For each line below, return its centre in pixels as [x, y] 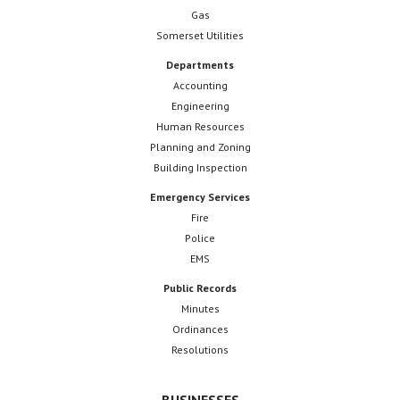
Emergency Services [200, 197]
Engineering [200, 106]
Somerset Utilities [200, 36]
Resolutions [200, 350]
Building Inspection [200, 168]
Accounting [200, 86]
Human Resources [200, 127]
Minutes [200, 309]
